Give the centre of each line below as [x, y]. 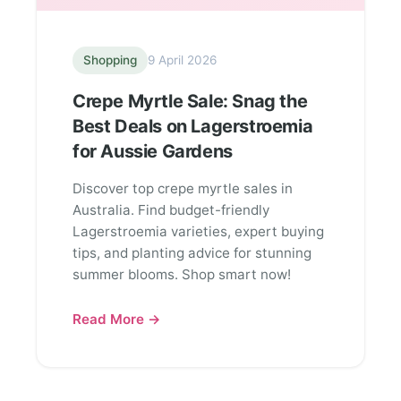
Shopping [110, 60]
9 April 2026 [182, 60]
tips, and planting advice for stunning [192, 253]
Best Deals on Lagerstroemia [193, 126]
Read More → [117, 319]
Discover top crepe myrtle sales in [183, 188]
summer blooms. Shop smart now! [182, 274]
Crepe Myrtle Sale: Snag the [190, 101]
